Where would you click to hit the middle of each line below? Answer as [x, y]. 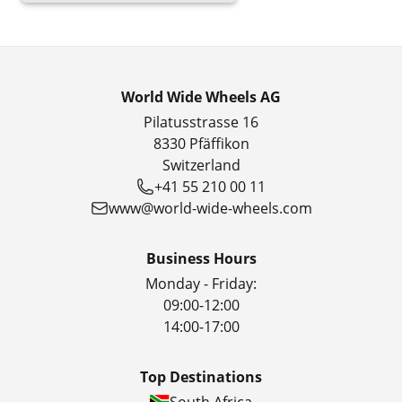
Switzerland [201, 165]
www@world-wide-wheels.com [210, 208]
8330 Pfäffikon [201, 144]
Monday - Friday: [201, 284]
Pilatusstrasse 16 [201, 122]
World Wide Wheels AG [201, 97]
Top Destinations [201, 377]
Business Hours [201, 258]
